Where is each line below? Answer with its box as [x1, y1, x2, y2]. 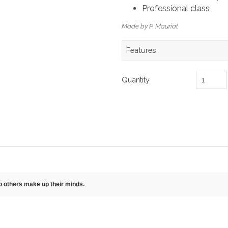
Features [126, 45, 156, 54]
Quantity [122, 75, 150, 84]
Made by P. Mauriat [122, 22, 178, 30]
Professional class [142, 3, 210, 13]
